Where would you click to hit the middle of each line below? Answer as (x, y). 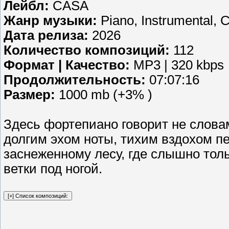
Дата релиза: (46, 36)
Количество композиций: (87, 50)
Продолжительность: (75, 80)
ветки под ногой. (53, 169)
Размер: (29, 95)
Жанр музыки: (50, 21)
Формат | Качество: (67, 65)
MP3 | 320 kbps (177, 65)
